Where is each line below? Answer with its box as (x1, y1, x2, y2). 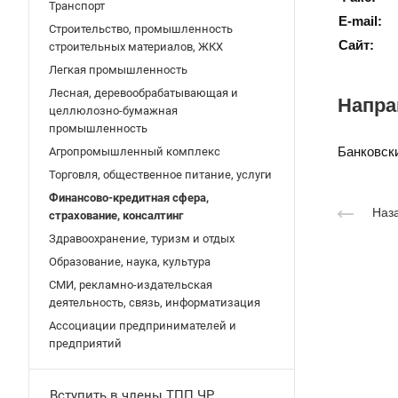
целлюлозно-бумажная (49, 104, 178, 117)
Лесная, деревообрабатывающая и (49, 86, 238, 99)
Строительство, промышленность (49, 22, 233, 36)
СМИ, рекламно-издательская (49, 278, 212, 291)
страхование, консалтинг (49, 209, 183, 222)
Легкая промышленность (49, 63, 187, 76)
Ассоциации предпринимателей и (49, 319, 236, 332)
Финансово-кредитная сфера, (49, 191, 209, 204)
